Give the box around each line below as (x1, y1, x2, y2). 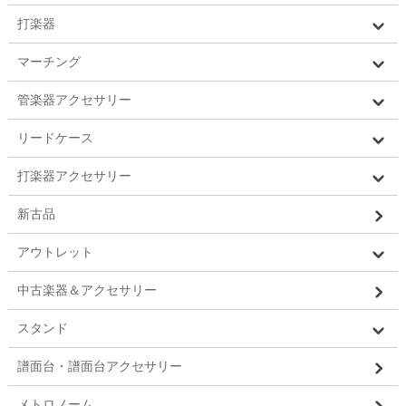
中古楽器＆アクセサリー (16, 283, 157, 298)
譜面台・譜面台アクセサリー (16, 359, 182, 374)
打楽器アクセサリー (16, 169, 131, 184)
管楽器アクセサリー (16, 92, 131, 108)
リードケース (16, 130, 93, 146)
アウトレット (16, 245, 93, 260)
